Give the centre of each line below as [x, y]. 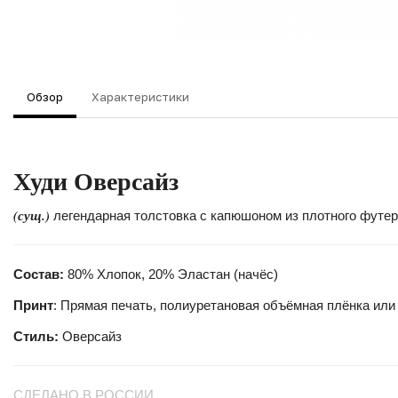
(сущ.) [32, 215]
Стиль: [38, 336]
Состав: [40, 274]
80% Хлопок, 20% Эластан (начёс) [173, 274]
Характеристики [140, 97]
